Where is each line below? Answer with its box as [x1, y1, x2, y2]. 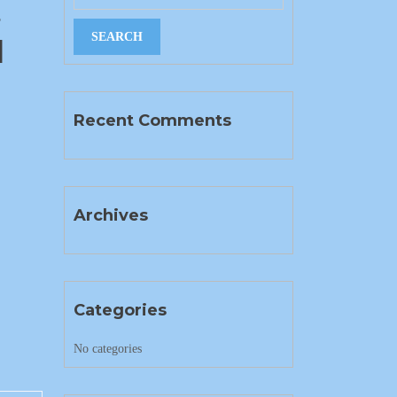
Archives [73, 206, 148, 225]
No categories [73, 342, 142, 355]
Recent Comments [73, 111, 231, 130]
